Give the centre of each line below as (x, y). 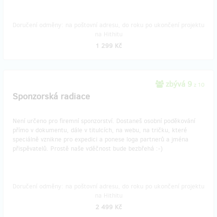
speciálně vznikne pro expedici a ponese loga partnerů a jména (101, 139)
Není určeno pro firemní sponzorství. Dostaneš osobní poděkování (104, 121)
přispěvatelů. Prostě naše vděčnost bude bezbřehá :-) (88, 148)
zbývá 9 (179, 84)
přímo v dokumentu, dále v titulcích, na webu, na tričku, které (100, 130)
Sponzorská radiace (51, 96)
